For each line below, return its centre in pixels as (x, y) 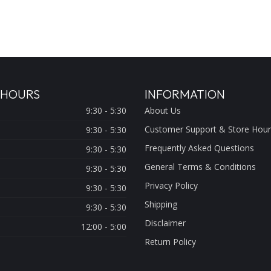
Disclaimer (165, 223)
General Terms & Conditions (200, 167)
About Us (163, 111)
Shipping (161, 204)
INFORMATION (185, 94)
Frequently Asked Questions (199, 148)
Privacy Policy (171, 186)
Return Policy (170, 242)
